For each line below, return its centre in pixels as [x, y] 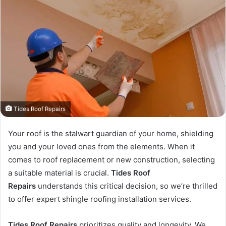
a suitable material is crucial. [60, 173]
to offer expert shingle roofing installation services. [100, 199]
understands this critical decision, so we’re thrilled [127, 186]
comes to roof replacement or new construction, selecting [111, 159]
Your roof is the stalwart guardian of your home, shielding [111, 133]
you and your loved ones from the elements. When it [101, 146]
